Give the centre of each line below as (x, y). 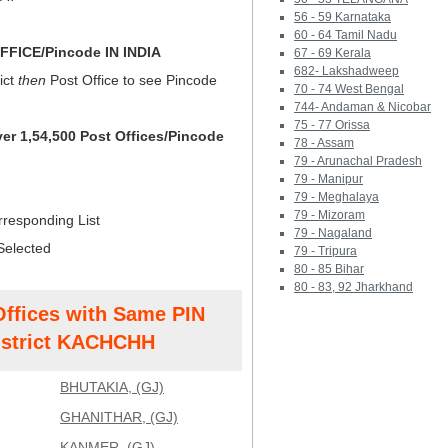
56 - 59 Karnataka (342, 17)
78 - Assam (324, 143)
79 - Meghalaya (336, 197)
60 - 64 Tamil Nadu (345, 35)
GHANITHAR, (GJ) (119, 417)
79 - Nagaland (333, 233)
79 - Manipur (328, 179)
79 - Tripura (325, 251)
